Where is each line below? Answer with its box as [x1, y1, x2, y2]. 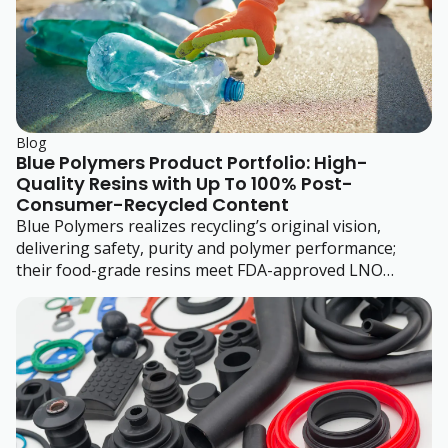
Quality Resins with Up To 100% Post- [16, 170, 353, 196]
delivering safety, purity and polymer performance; [16, 236, 396, 259]
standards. [16, 280, 94, 303]
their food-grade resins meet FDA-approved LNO [16, 258, 383, 281]
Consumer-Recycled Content [16, 191, 289, 217]
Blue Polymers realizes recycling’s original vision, [16, 214, 381, 237]
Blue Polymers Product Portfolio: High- [16, 149, 368, 175]
